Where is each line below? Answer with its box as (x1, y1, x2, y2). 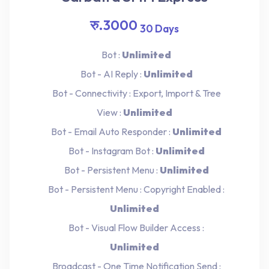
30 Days (140, 22, 179, 35)
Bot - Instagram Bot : (64, 145, 156, 157)
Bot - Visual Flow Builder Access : (65, 222, 204, 234)
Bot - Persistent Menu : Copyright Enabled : (44, 183, 225, 196)
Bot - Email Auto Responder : (47, 125, 172, 138)
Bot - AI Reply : (76, 68, 144, 80)
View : (97, 106, 123, 119)
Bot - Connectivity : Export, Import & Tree (48, 87, 221, 100)
